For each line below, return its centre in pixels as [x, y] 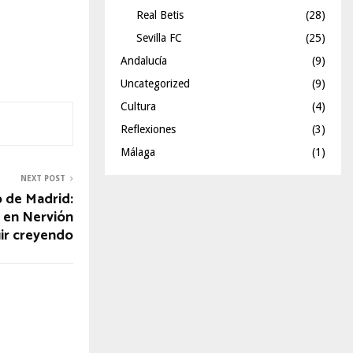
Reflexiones [148, 129]
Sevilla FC [159, 38]
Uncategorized [155, 84]
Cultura [138, 106]
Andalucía [144, 61]
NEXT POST [43, 178]
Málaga [138, 152]
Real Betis [160, 15]
